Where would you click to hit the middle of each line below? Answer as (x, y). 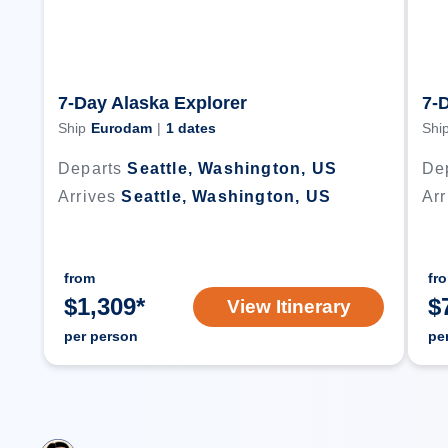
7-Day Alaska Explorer (152, 103)
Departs (90, 168)
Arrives (87, 196)
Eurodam (121, 128)
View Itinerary (288, 306)
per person (101, 336)
